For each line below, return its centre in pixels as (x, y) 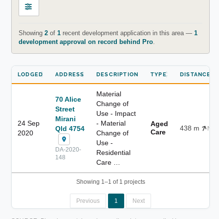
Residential (113, 152)
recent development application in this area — (127, 33)
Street (65, 109)
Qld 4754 (70, 128)
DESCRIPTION (118, 74)
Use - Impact (116, 113)
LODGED (31, 74)
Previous (88, 201)
